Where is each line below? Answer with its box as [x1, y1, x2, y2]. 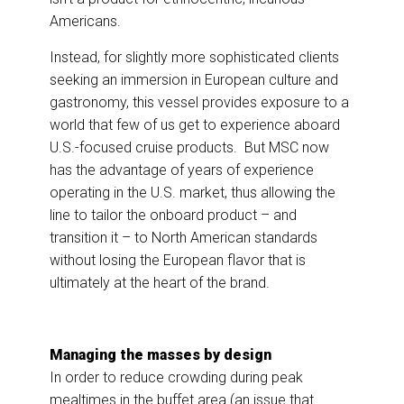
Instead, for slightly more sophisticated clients [50, 49, 339, 67]
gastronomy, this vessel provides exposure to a [50, 94, 349, 112]
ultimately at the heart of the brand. [50, 274, 273, 292]
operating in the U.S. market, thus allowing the [50, 184, 335, 202]
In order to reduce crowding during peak [50, 369, 303, 387]
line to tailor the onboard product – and [50, 207, 297, 225]
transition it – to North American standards [50, 229, 317, 247]
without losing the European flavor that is [50, 252, 306, 270]
